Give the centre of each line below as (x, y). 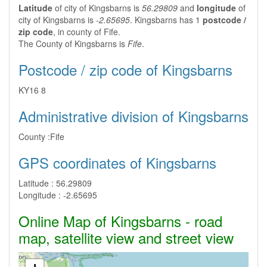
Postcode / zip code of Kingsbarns (125, 69)
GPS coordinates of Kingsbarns (117, 162)
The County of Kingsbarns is (73, 44)
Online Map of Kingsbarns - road (120, 221)
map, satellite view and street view (126, 237)
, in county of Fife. (87, 32)
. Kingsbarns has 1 (166, 20)
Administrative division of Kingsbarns (133, 116)
